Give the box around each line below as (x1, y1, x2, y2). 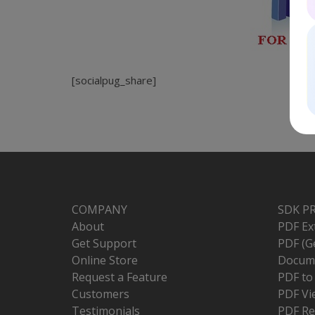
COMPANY (72, 202, 127, 217)
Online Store (72, 252, 138, 268)
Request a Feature (72, 269, 167, 285)
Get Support (72, 236, 136, 251)
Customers (72, 286, 129, 302)
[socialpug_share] (72, 73, 156, 87)
